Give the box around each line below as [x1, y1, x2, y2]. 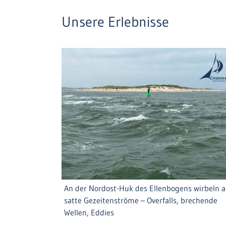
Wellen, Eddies [64, 207, 114, 217]
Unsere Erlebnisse [62, 13, 169, 30]
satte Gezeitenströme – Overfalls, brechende [64, 195, 217, 205]
